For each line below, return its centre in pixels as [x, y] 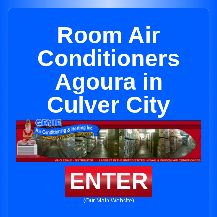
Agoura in [108, 82]
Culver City [108, 105]
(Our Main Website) [108, 201]
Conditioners [108, 58]
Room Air [108, 35]
